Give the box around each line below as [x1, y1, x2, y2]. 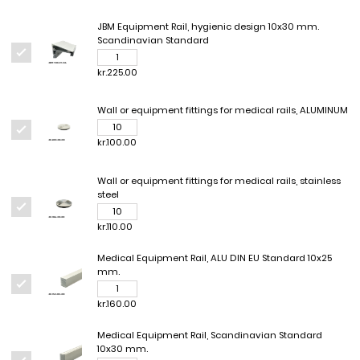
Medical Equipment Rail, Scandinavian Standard [97, 328, 322, 342]
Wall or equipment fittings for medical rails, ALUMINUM [97, 103, 348, 117]
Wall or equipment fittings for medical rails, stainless [97, 174, 341, 187]
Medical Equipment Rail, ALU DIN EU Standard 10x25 [97, 251, 332, 264]
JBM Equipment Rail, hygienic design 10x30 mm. [97, 19, 319, 33]
